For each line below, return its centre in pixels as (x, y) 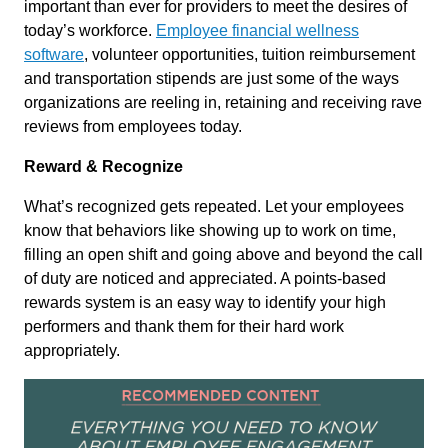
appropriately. (72, 350)
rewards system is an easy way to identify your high (205, 302)
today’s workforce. (90, 30)
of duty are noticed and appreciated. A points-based (205, 278)
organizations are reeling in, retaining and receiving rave (223, 102)
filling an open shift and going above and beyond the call (223, 254)
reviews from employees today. (133, 126)
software (54, 54)
